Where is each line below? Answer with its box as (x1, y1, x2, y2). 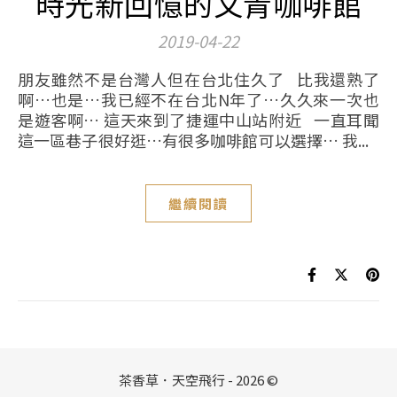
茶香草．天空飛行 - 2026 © (119, 370, 278, 389)
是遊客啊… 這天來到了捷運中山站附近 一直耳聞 (18, 108, 379, 131)
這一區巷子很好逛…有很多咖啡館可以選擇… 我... (18, 128, 370, 152)
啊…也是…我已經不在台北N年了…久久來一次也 (18, 88, 379, 111)
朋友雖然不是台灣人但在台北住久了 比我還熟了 (18, 67, 35, 90)
